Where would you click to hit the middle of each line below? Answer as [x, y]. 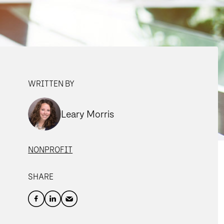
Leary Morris [88, 114]
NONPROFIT [50, 150]
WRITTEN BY [51, 84]
